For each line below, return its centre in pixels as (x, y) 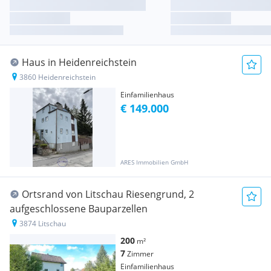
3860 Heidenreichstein (57, 77)
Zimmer (140, 254)
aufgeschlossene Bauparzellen (79, 209)
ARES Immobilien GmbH (154, 162)
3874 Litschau (43, 224)
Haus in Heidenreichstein (79, 63)
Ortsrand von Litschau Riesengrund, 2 (108, 194)
